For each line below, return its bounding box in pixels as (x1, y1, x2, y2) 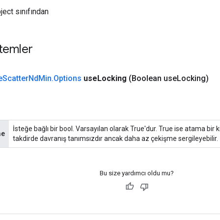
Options (54, 73, 82, 83)
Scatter (2, 73, 28, 83)
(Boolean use (129, 73, 177, 83)
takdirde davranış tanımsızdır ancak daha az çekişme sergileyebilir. (13, 134, 218, 142)
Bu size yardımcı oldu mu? (100, 169, 174, 177)
